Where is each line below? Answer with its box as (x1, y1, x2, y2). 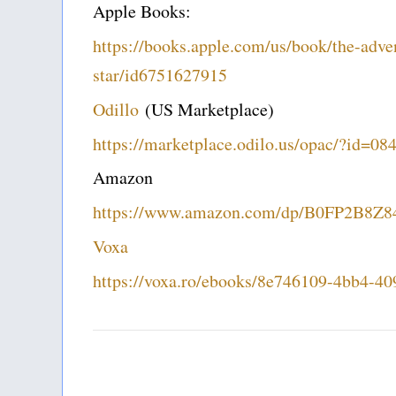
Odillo (93, 97, 139, 122)
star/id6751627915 (93, 63, 227, 88)
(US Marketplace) (139, 97, 274, 122)
